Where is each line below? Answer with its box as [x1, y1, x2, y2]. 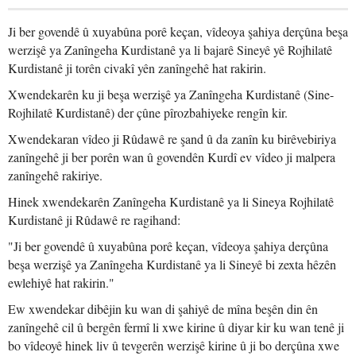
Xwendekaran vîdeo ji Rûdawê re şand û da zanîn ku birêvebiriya [8, 130, 336, 147]
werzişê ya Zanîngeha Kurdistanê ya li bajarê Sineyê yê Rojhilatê [8, 41, 332, 58]
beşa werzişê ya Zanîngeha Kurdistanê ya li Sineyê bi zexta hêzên [8, 256, 336, 273]
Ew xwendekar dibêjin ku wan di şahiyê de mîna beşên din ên [8, 300, 318, 317]
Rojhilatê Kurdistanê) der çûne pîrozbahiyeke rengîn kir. [8, 104, 288, 121]
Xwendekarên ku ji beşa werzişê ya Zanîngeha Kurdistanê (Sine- [8, 86, 334, 103]
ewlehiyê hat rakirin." [8, 274, 114, 291]
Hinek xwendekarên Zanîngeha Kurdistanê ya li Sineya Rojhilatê [8, 193, 334, 210]
